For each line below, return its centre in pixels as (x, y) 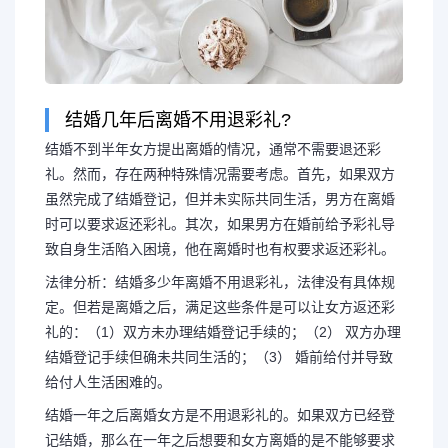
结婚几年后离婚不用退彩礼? (178, 119)
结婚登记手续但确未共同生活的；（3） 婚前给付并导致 (219, 356)
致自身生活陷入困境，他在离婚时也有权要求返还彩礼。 (220, 248)
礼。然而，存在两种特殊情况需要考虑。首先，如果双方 (220, 173)
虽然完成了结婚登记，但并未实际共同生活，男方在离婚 (220, 198)
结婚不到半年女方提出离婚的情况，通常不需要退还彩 (213, 148)
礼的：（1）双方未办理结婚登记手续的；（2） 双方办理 (223, 331)
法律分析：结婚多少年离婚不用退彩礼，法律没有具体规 (220, 281)
